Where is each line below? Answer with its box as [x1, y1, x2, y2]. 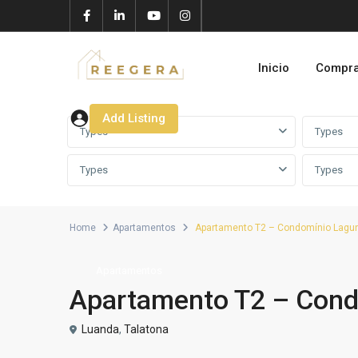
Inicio [258, 61, 289, 75]
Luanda [82, 322, 119, 336]
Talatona [124, 322, 169, 336]
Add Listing [102, 111, 165, 125]
